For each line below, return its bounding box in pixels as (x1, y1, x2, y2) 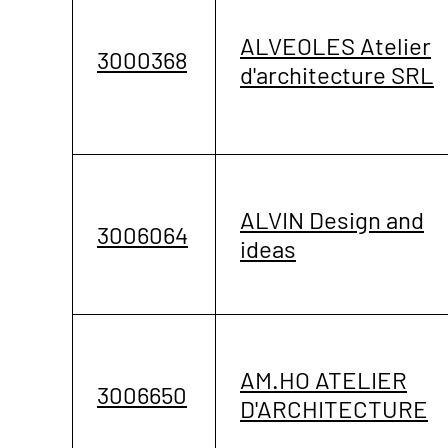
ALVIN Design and (240, 204, 424, 234)
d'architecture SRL (240, 59, 434, 89)
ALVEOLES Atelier (240, 30, 431, 60)
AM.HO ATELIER (240, 364, 407, 394)
